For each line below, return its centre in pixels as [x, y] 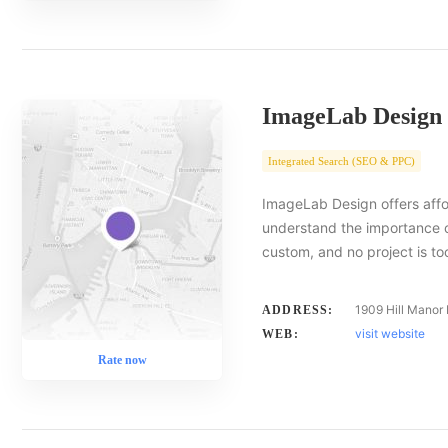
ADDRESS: [298, 310]
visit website [390, 333]
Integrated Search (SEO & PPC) [341, 161]
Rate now [122, 360]
